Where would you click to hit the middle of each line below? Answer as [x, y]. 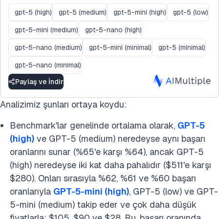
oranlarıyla [32, 191]
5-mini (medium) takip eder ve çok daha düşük [103, 205]
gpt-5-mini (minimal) [120, 47]
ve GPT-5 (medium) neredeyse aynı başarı [120, 139]
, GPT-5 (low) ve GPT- [174, 191]
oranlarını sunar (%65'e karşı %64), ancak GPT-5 [107, 152]
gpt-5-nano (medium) [48, 47]
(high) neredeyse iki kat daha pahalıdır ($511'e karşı [110, 165]
